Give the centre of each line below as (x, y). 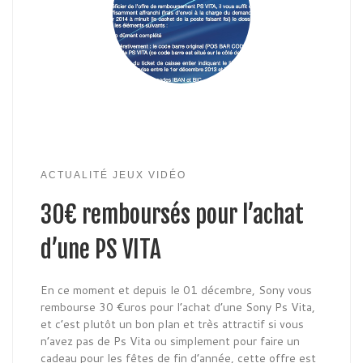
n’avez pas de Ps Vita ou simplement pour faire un (171, 341)
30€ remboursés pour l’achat (173, 214)
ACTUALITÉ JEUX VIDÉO (114, 174)
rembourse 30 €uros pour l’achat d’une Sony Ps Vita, (178, 307)
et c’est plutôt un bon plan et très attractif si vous (173, 324)
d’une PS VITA (101, 249)
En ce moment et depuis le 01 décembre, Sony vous (177, 290)
